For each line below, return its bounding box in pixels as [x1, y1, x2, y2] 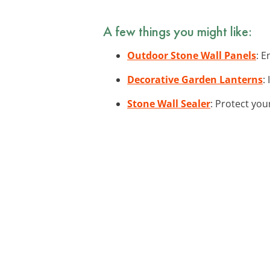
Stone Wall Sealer [127, 96, 210, 110]
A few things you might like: [103, 22, 252, 40]
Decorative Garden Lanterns [127, 72, 263, 86]
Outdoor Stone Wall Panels [127, 48, 256, 62]
